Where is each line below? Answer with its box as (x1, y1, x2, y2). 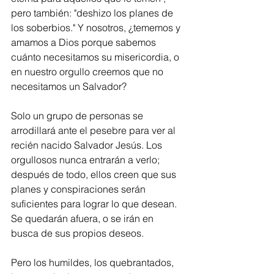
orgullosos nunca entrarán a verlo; (11, 153, 162, 166)
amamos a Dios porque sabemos (11, 35, 158, 48)
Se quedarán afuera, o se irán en (11, 212, 156, 224)
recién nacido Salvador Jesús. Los (11, 138, 165, 151)
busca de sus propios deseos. (11, 226, 144, 239)
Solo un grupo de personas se (11, 109, 146, 122)
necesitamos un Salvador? (11, 80, 127, 92)
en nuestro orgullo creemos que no (11, 65, 166, 78)
